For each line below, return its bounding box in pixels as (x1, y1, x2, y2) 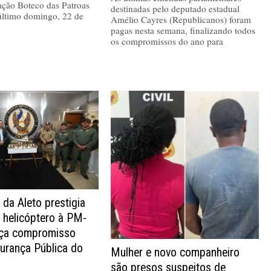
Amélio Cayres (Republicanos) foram (111, 13, 252, 25)
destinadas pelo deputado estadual (111, 2, 240, 15)
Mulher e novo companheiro (111, 245, 240, 260)
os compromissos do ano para (111, 34, 224, 47)
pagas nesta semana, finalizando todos (111, 24, 256, 36)
